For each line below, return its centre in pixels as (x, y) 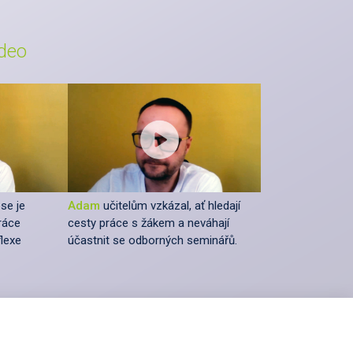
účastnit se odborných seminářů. (152, 240)
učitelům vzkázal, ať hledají (170, 205)
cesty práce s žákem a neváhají (149, 223)
